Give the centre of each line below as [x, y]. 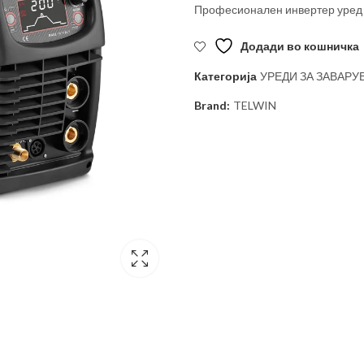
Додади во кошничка [300, 45]
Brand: [213, 106]
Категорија [227, 76]
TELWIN [255, 106]
